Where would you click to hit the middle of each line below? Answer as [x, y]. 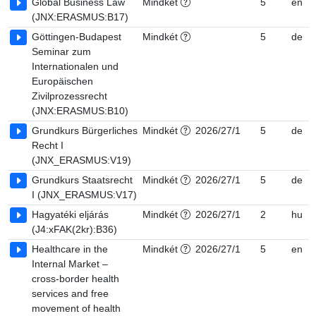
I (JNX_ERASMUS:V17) [84, 195]
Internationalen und [75, 66]
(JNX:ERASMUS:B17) [80, 17]
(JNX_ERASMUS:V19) [81, 160]
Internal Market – [70, 264]
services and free [70, 293]
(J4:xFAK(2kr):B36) [74, 229]
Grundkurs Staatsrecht [82, 180]
